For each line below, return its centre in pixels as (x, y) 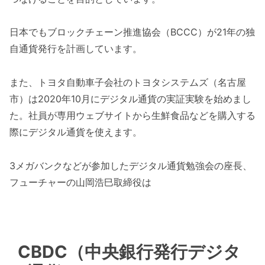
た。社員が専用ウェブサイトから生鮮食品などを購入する (132, 116)
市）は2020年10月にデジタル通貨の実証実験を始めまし (130, 99)
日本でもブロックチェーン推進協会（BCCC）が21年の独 (132, 32)
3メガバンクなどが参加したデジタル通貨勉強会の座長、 (131, 165)
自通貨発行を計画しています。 (76, 49)
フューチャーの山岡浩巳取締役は (80, 182)
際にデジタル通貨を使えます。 (76, 132)
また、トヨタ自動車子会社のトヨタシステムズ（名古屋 (128, 83)
